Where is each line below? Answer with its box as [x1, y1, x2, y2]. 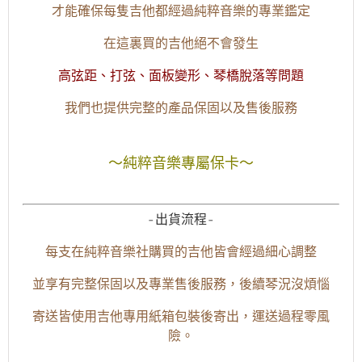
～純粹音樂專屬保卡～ [108, 154, 254, 172]
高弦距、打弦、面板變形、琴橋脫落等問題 [58, 67, 304, 83]
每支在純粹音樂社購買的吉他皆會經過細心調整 [45, 244, 317, 260]
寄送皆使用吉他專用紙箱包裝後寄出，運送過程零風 [32, 309, 330, 325]
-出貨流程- [147, 212, 215, 228]
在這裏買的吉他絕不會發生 [103, 35, 259, 51]
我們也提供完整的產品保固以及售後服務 [65, 99, 297, 116]
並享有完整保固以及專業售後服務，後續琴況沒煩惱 [32, 276, 330, 293]
